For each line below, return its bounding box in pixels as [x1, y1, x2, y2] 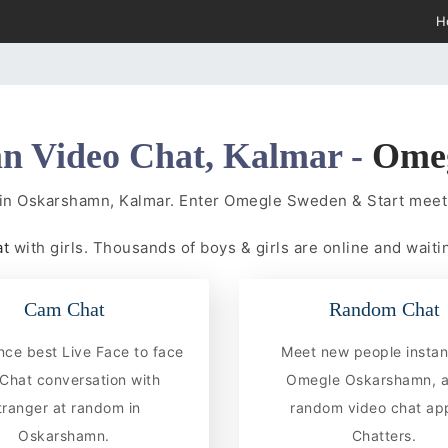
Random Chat [328, 297, 440, 320]
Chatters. [351, 426, 417, 444]
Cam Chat [23, 297, 105, 320]
